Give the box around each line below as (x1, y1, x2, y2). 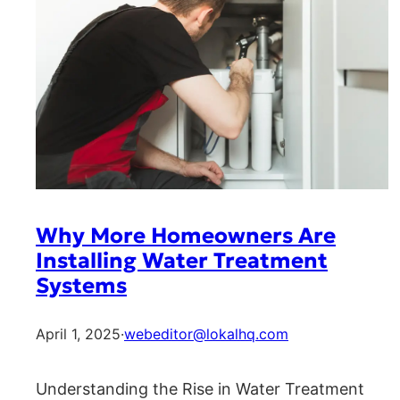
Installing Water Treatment (36, 247, 328, 275)
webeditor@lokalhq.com (124, 325, 288, 344)
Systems (36, 272, 127, 300)
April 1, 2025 (36, 325, 121, 344)
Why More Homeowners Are (36, 222, 336, 250)
